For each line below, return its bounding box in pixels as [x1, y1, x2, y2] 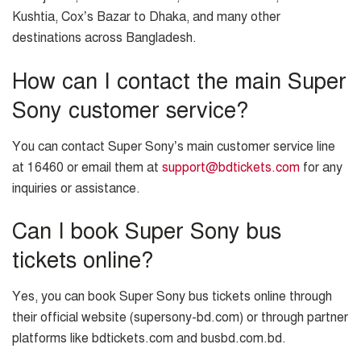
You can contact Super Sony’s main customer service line [12, 138, 335, 155]
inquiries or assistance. [12, 180, 140, 197]
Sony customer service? [12, 97, 248, 125]
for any [300, 159, 342, 176]
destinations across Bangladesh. [12, 30, 197, 47]
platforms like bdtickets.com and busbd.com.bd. [12, 330, 286, 346]
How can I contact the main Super [12, 68, 346, 96]
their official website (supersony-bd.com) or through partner [12, 309, 348, 326]
